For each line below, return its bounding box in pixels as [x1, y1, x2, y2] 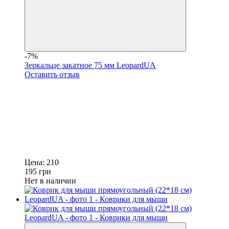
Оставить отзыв [25, 70, 80, 79]
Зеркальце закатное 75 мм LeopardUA [25, 60, 156, 70]
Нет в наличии [25, 176, 76, 185]
